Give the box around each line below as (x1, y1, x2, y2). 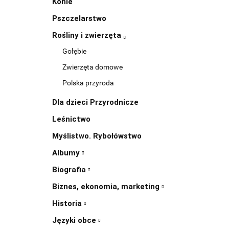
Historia (52, 199, 84, 209)
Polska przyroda (62, 79, 114, 87)
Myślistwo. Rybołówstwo (52, 131, 142, 141)
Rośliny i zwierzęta (52, 31, 123, 40)
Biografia (52, 165, 88, 175)
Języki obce (52, 216, 98, 225)
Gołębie (62, 47, 86, 56)
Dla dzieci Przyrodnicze (52, 98, 139, 107)
